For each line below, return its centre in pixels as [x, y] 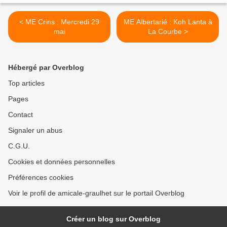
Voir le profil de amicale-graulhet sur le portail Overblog [96, 193]
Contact [21, 115]
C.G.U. [19, 146]
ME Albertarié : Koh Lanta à [168, 22]
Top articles [26, 83]
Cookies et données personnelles [62, 162]
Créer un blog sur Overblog [113, 219]
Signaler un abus [35, 130]
